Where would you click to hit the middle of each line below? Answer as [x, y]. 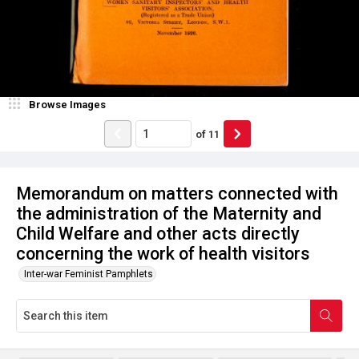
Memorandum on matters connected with [177, 194]
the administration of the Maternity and [169, 214]
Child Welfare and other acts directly [158, 234]
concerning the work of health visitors [163, 254]
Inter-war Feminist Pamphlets [89, 274]
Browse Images [67, 105]
